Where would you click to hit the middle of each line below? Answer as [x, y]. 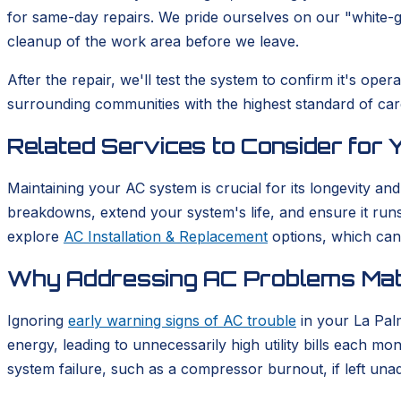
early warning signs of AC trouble [182, 320]
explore [35, 236]
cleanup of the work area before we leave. [153, 42]
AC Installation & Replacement [166, 236]
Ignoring [38, 320]
